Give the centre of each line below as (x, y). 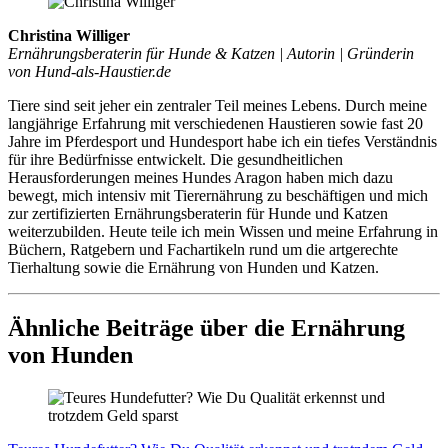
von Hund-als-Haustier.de (89, 72)
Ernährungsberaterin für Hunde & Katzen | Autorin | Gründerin (211, 54)
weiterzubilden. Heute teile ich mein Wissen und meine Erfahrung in (223, 232)
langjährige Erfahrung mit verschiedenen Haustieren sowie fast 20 (215, 124)
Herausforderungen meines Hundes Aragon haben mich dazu (200, 178)
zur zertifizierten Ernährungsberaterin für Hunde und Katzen (198, 214)
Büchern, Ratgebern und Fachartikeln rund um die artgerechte (203, 250)
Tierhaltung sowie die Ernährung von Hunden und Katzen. (193, 268)
